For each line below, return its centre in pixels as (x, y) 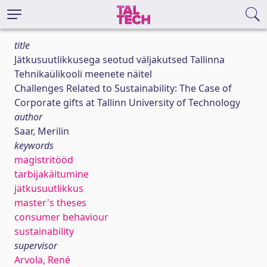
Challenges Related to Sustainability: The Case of (123, 88)
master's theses (50, 203)
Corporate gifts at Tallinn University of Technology (127, 103)
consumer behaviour (61, 217)
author (28, 117)
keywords (34, 145)
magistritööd (44, 160)
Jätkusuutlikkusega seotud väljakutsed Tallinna (119, 60)
